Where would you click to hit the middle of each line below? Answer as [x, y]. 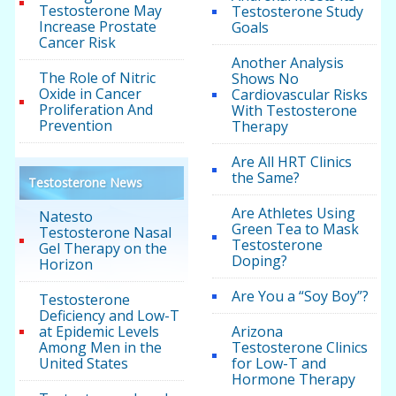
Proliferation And [96, 110]
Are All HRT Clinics [291, 162]
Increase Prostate [98, 27]
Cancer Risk [78, 43]
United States [84, 364]
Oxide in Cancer [91, 94]
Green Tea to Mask [295, 229]
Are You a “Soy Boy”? [300, 297]
